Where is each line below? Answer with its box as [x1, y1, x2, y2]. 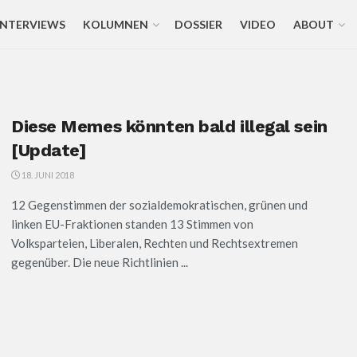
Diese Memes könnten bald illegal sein [11, 116, 328, 136]
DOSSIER [174, 18, 222, 31]
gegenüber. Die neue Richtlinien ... [11, 255, 188, 269]
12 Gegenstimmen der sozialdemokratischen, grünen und [11, 198, 308, 212]
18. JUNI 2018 [20, 170, 74, 180]
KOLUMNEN [82, 18, 148, 31]
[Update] [11, 140, 87, 160]
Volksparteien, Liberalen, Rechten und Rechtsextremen [11, 236, 298, 250]
